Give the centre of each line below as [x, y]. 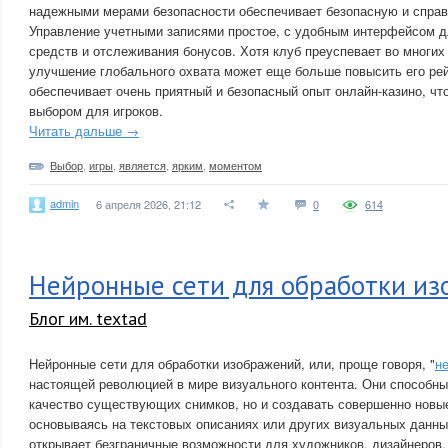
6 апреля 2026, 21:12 [148, 204]
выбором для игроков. [96, 110]
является [142, 165]
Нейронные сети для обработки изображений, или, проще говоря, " [232, 363]
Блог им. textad [88, 318]
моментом [235, 165]
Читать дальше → [84, 130]
